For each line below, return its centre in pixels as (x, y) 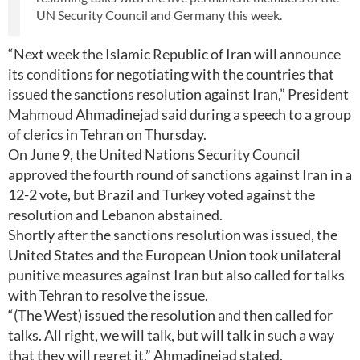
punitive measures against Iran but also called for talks (176, 275)
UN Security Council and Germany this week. (159, 15)
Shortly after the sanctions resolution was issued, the (173, 235)
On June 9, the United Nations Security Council (154, 154)
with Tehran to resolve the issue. (108, 295)
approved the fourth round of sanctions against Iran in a (180, 174)
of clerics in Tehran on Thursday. (107, 134)
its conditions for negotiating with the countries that (171, 74)
